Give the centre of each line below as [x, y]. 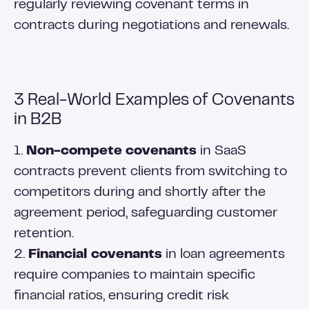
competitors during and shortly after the [140, 193]
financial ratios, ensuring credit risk [121, 296]
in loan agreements [223, 255]
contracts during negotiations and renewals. [151, 26]
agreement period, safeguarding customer [146, 213]
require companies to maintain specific [134, 276]
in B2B [38, 120]
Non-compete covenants [111, 151]
